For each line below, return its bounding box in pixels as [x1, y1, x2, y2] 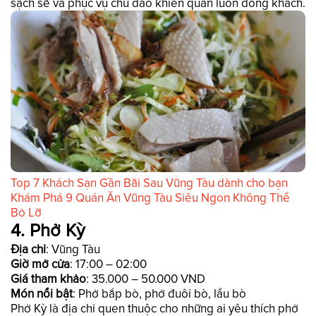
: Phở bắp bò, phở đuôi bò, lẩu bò [73, 286, 246, 302]
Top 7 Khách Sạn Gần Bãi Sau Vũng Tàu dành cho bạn [11, 176, 288, 191]
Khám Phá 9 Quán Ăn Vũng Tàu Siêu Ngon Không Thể [11, 190, 290, 206]
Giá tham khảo [11, 272, 86, 287]
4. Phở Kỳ [11, 220, 85, 243]
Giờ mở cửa [11, 257, 70, 272]
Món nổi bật [11, 286, 73, 302]
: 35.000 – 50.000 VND [86, 272, 205, 287]
